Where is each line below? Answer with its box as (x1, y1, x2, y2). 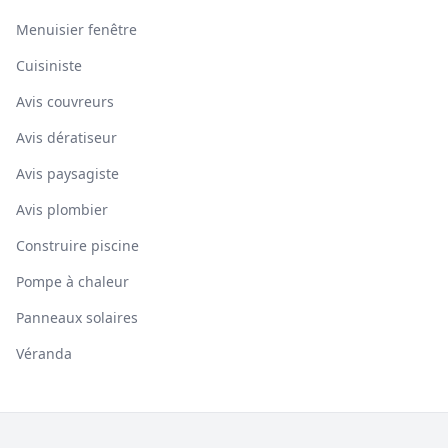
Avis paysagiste (16, 164, 119, 183)
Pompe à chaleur (16, 272, 129, 291)
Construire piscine (16, 236, 139, 255)
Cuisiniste (16, 56, 82, 75)
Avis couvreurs (16, 92, 114, 111)
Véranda (16, 344, 72, 363)
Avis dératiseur (16, 128, 117, 147)
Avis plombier (16, 200, 108, 219)
